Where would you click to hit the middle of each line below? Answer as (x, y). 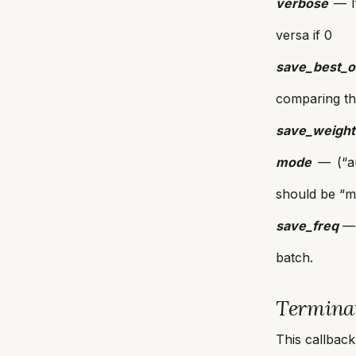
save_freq (307, 226)
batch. (294, 257)
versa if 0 (304, 35)
